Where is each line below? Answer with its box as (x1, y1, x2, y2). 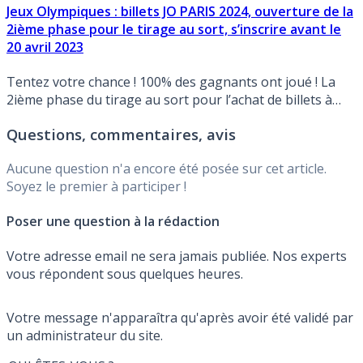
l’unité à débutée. (6, 109, 110, 127)
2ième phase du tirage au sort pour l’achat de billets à (6, 91, 332, 109)
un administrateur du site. (6, 327, 163, 345)
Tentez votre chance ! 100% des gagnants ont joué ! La (6, 73, 335, 92)
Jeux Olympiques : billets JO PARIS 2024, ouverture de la (6, 2, 353, 20)
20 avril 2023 (6, 37, 83, 56)
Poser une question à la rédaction (6, 211, 220, 230)
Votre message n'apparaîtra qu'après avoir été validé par (6, 309, 353, 327)
